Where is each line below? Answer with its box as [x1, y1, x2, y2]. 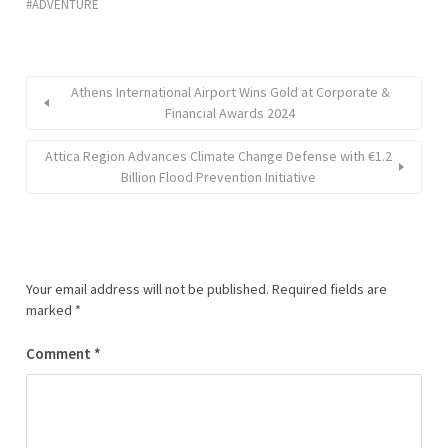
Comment [26, 344, 94, 363]
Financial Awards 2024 [165, 104, 295, 122]
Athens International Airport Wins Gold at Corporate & [70, 83, 390, 101]
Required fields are [272, 280, 387, 298]
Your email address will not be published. [26, 280, 269, 298]
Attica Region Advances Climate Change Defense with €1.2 [44, 147, 392, 165]
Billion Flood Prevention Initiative [120, 168, 316, 186]
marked [26, 301, 75, 319]
